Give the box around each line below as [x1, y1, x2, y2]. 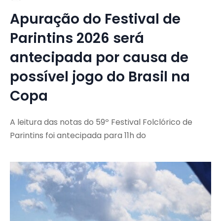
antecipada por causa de [10, 48, 188, 68]
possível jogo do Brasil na [10, 67, 190, 87]
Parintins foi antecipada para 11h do [10, 130, 146, 142]
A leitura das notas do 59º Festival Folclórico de [10, 116, 192, 128]
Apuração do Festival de [10, 9, 181, 29]
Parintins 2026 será [10, 29, 144, 48]
